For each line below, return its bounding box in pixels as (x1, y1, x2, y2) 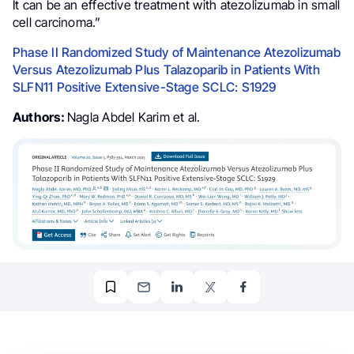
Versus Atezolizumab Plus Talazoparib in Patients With (13, 61, 320, 77)
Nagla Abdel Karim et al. (67, 108, 201, 125)
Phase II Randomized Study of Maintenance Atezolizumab (13, 43, 341, 60)
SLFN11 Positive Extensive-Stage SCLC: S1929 (13, 78, 277, 95)
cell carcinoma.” (13, 13, 101, 30)
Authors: (13, 108, 68, 125)
